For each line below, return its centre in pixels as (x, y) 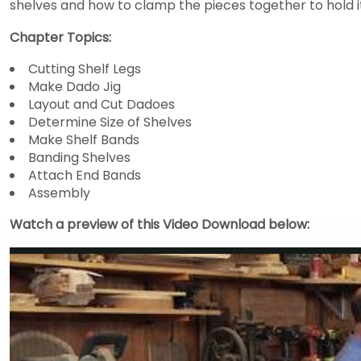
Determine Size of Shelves (110, 122)
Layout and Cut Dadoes (102, 104)
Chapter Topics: (60, 37)
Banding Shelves (79, 157)
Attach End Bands (85, 175)
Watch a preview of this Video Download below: (160, 224)
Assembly (59, 193)
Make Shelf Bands (84, 139)
